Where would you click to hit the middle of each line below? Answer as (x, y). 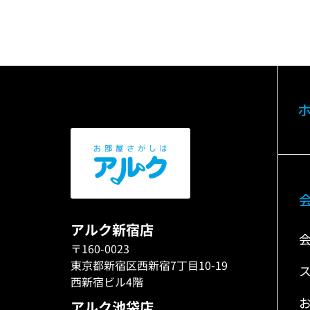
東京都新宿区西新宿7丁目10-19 (149, 265)
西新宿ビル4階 (107, 282)
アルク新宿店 (112, 229)
